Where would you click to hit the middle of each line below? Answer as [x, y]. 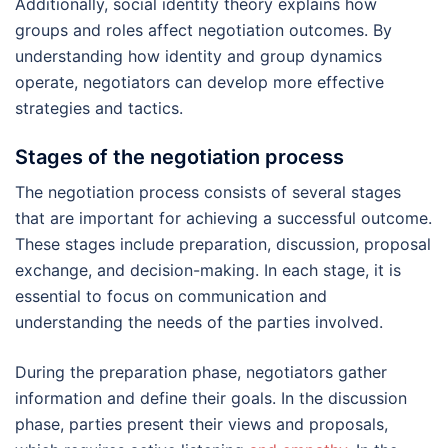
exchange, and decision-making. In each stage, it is [208, 269]
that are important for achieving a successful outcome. [223, 217]
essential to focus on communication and [171, 295]
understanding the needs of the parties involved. [199, 321]
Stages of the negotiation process [179, 156]
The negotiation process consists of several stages [208, 191]
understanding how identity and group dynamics [198, 55]
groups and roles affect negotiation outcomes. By [203, 29]
